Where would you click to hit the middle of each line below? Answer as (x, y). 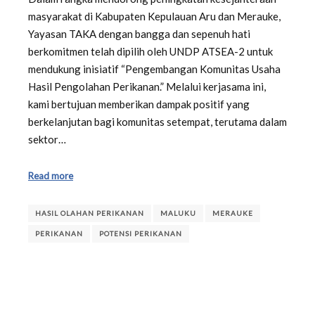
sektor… (47, 140)
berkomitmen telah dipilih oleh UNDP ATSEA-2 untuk (150, 52)
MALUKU (178, 213)
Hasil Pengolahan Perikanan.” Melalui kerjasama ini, (147, 87)
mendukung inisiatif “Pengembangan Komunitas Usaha (154, 69)
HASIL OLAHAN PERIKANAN (90, 213)
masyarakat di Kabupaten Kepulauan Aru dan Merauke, (154, 17)
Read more (51, 175)
